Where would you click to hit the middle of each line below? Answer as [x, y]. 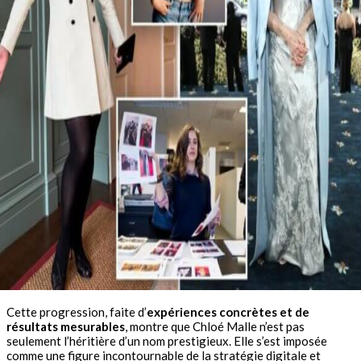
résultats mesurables [66, 327]
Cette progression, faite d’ [77, 312]
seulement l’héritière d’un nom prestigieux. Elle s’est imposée [167, 341]
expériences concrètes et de [228, 312]
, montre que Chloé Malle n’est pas [215, 327]
